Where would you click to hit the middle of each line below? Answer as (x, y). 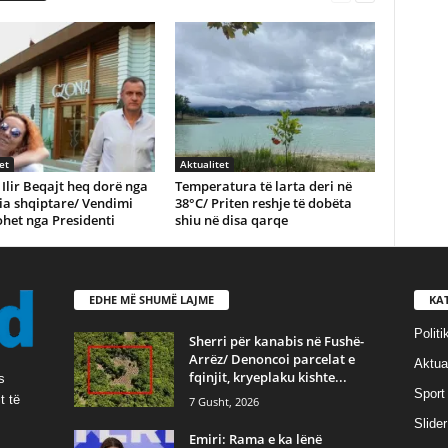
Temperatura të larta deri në (263, 186)
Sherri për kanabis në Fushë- (276, 340)
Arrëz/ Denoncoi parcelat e (271, 358)
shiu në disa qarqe (231, 220)
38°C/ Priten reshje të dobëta (263, 203)
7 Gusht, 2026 (223, 401)
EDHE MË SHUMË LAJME (151, 299)
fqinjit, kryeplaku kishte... (267, 376)
